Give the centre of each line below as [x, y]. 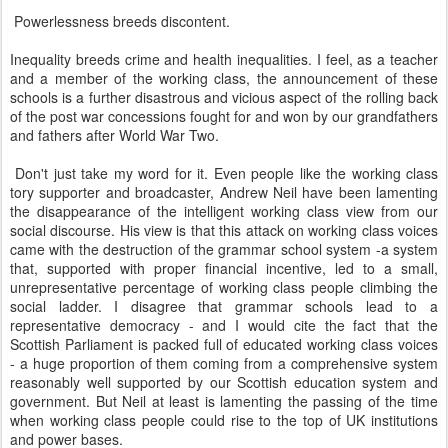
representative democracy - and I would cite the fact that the [224, 325]
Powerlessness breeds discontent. [120, 21]
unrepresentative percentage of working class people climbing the [224, 287]
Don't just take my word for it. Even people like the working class [224, 173]
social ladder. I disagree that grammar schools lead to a [224, 306]
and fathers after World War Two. [114, 135]
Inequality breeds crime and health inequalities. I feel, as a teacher [224, 59]
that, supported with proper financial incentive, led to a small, [224, 268]
